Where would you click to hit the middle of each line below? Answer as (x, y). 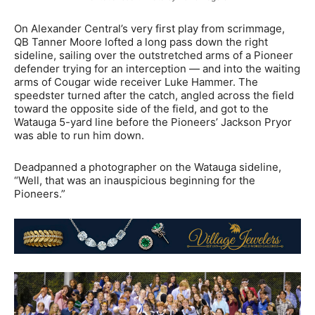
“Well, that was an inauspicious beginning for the (135, 180)
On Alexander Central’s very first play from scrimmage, (149, 28)
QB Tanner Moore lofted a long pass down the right (141, 41)
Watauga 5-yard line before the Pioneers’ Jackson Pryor (153, 122)
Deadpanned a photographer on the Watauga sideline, (148, 167)
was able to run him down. (79, 135)
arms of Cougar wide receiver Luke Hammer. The (136, 82)
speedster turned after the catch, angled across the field (154, 95)
